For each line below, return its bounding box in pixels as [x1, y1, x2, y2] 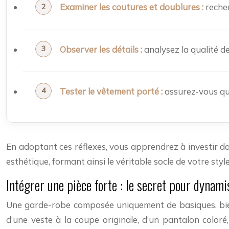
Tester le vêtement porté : [60, 86, 163, 97]
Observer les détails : [60, 43, 142, 55]
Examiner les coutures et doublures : [60, 2, 203, 13]
